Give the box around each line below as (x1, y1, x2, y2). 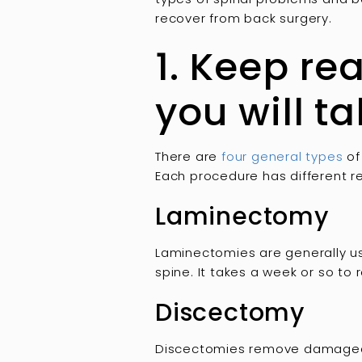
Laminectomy (155, 200, 329, 234)
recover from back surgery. (155, 10, 332, 27)
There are (155, 148, 222, 166)
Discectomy (155, 296, 305, 330)
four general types (221, 148, 343, 166)
